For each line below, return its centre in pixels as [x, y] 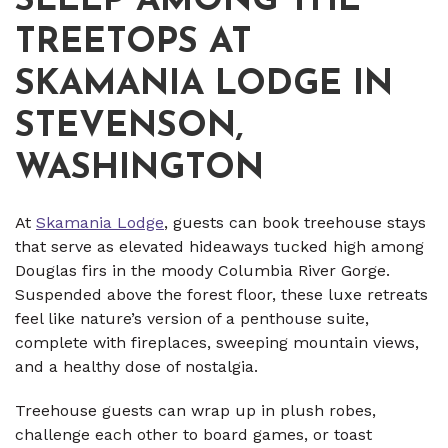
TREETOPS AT [133, 44]
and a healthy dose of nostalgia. [136, 367]
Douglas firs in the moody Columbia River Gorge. [202, 271]
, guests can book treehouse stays [295, 223]
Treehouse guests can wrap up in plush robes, [195, 411]
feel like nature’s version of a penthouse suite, [192, 319]
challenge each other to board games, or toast [193, 435]
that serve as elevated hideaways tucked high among [219, 247]
